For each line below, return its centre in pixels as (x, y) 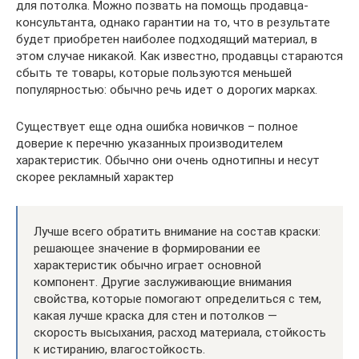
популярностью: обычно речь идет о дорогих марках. (167, 89)
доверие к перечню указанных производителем (149, 143)
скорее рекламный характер (95, 177)
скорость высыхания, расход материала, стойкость (180, 332)
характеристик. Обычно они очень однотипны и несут (168, 160)
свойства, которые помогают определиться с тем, (177, 298)
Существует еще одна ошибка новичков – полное (157, 126)
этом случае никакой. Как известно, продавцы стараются (179, 56)
